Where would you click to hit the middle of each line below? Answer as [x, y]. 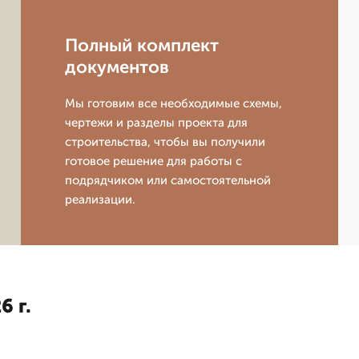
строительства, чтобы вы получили [165, 142]
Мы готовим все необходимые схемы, [174, 103]
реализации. [101, 200]
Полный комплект [142, 45]
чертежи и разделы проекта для [157, 123]
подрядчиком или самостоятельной [168, 180]
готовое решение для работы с [154, 161]
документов [117, 67]
